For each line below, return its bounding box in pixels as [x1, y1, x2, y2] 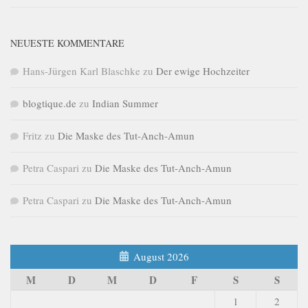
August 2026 [133, 250, 189, 264]
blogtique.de [23, 96, 76, 111]
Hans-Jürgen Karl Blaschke [23, 64, 140, 78]
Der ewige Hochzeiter [156, 64, 250, 78]
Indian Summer [92, 96, 158, 111]
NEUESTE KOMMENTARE [10, 36, 124, 50]
